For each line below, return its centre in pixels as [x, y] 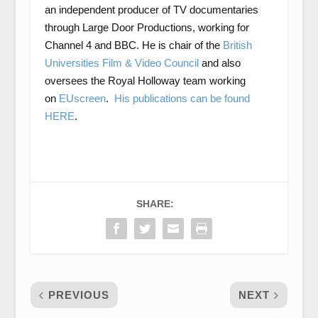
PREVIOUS [78, 295]
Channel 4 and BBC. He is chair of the [133, 45]
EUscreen [82, 98]
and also [221, 63]
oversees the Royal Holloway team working [145, 81]
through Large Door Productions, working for [147, 27]
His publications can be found [182, 98]
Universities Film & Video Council [123, 63]
